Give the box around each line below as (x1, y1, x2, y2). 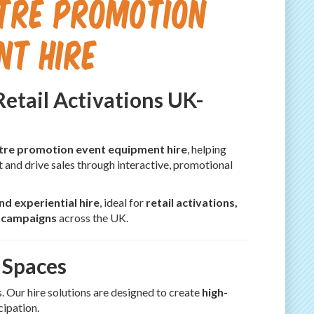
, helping (186, 142, 226, 156)
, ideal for (99, 195, 146, 209)
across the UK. (56, 210, 128, 224)
